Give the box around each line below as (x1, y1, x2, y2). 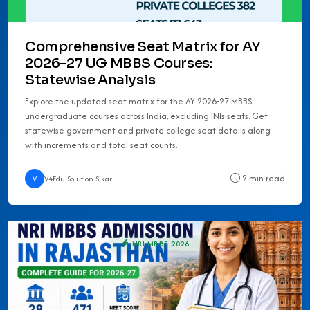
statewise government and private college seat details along (25, 123, 271, 137)
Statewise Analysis (25, 71, 156, 89)
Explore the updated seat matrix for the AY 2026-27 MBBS (25, 94, 253, 108)
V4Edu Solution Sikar (44, 172, 112, 184)
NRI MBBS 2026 (129, 237, 190, 249)
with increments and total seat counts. (25, 138, 177, 152)
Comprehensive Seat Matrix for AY (25, 37, 261, 55)
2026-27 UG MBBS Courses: (25, 54, 213, 72)
